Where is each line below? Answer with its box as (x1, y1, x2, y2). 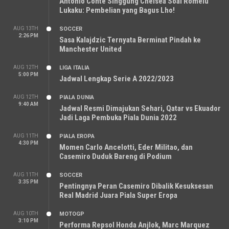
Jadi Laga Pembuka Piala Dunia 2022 (59, 112, 177, 122)
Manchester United (59, 44, 122, 54)
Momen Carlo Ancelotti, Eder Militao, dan (59, 142, 193, 152)
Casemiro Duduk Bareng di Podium (59, 151, 172, 161)
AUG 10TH (13, 210, 38, 216)
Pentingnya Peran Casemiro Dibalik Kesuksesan (59, 181, 213, 191)
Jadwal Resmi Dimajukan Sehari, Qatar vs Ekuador (59, 103, 221, 113)
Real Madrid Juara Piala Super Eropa (59, 190, 177, 200)
